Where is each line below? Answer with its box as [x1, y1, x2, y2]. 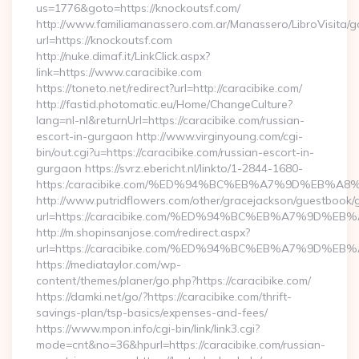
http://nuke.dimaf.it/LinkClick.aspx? [36, 49, 210, 63]
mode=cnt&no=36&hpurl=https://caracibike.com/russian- [36, 337, 325, 352]
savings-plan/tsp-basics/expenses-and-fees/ [36, 305, 268, 320]
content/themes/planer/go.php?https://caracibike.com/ [36, 273, 311, 288]
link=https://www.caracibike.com [36, 65, 202, 79]
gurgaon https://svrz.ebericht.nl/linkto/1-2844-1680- [36, 161, 303, 175]
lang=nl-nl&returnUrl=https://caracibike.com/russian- [36, 113, 305, 127]
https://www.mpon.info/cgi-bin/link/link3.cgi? [36, 321, 260, 336]
